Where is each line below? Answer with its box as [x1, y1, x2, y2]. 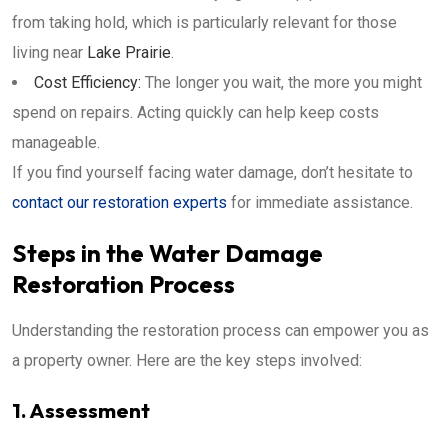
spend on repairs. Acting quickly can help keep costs [12, 102, 379, 122]
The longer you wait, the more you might [141, 72, 422, 92]
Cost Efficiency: [34, 72, 141, 92]
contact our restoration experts [12, 192, 227, 212]
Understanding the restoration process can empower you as [12, 320, 429, 340]
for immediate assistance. [227, 192, 413, 212]
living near [12, 42, 87, 62]
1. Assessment [12, 396, 150, 423]
